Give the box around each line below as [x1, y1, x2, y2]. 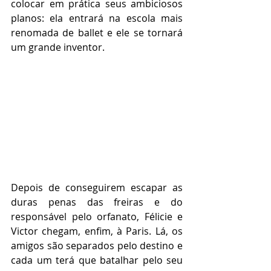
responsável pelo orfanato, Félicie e [11, 209, 183, 223]
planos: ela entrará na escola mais [11, 11, 183, 25]
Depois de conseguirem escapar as [11, 180, 183, 194]
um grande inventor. [11, 41, 105, 54]
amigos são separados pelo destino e [11, 238, 183, 252]
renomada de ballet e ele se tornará [11, 26, 183, 40]
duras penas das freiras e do [11, 195, 183, 209]
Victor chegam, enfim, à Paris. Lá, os [11, 224, 183, 238]
